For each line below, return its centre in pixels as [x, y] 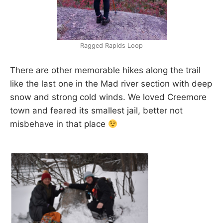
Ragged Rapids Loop [111, 46]
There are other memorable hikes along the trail [105, 70]
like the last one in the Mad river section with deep [111, 83]
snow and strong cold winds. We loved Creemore [108, 97]
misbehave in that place [59, 124]
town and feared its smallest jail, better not [96, 110]
